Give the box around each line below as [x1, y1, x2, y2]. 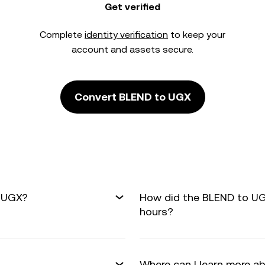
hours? [140, 205, 173, 218]
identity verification [85, 29, 168, 40]
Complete [40, 29, 85, 40]
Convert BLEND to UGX [74, 91, 191, 103]
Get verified [105, 1, 160, 12]
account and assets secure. [72, 44, 193, 55]
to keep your [168, 29, 225, 40]
